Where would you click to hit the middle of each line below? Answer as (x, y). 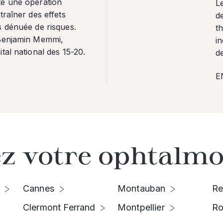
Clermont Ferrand (59, 207)
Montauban (142, 188)
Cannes (39, 188)
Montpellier (141, 207)
